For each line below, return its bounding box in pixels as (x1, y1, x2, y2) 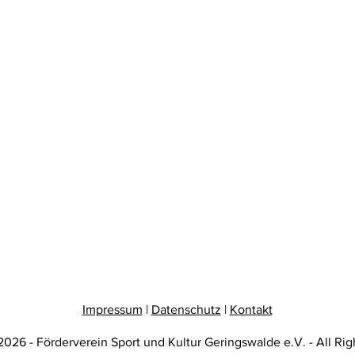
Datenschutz (151, 303, 221, 316)
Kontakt (229, 303, 273, 316)
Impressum (82, 303, 143, 316)
